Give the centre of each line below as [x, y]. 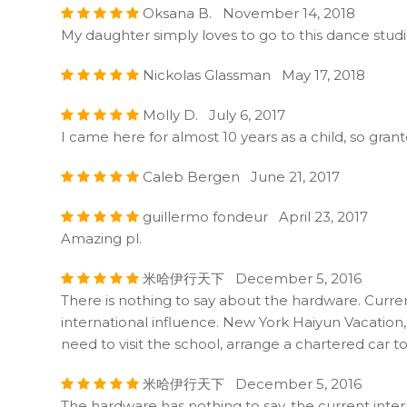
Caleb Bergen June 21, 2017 [239, 176]
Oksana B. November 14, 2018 [247, 13]
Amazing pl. [101, 238]
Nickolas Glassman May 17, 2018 [252, 74]
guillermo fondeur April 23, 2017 [253, 216]
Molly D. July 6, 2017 [212, 114]
